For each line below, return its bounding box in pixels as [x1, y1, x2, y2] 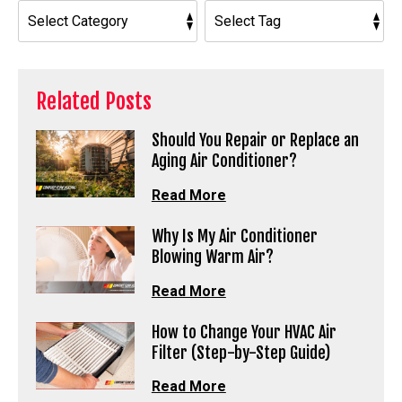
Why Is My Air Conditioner [151, 225, 318, 246]
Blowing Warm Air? [151, 246, 274, 267]
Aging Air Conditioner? [151, 151, 297, 171]
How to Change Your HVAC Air [151, 321, 336, 342]
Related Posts [36, 87, 152, 115]
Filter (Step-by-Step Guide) [151, 342, 330, 363]
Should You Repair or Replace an [151, 130, 359, 151]
